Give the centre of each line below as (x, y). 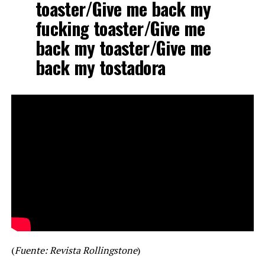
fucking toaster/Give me (120, 28)
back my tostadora (100, 67)
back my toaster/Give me (123, 47)
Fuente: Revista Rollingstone (76, 250)
